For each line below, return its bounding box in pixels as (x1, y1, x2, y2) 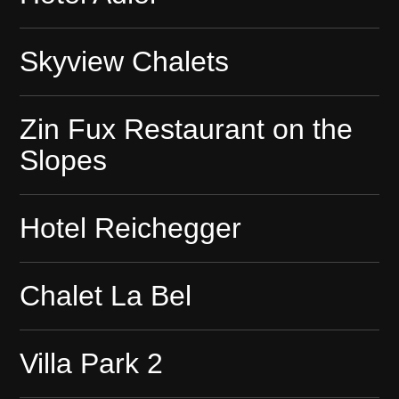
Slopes (20, 144, 108, 177)
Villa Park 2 (20, 347, 164, 380)
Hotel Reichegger (20, 212, 242, 245)
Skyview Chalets (20, 45, 230, 78)
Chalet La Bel (20, 280, 192, 313)
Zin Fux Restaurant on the (20, 113, 354, 146)
